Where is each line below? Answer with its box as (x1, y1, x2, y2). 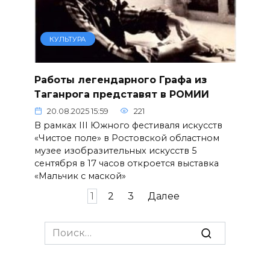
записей (11, 204, 54, 216)
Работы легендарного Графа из (34, 74, 207, 86)
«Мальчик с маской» (34, 170, 126, 181)
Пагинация (11, 190, 69, 202)
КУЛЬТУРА (49, 34, 86, 43)
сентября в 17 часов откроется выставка (34, 157, 219, 169)
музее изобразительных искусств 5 (34, 145, 196, 156)
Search (44, 222, 78, 234)
